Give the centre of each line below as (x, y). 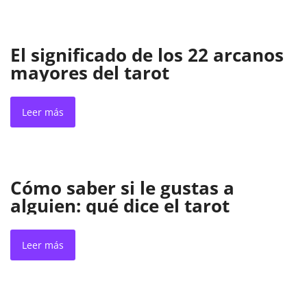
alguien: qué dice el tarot (120, 205)
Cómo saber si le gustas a (122, 187)
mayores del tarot (90, 73)
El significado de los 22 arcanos (147, 55)
